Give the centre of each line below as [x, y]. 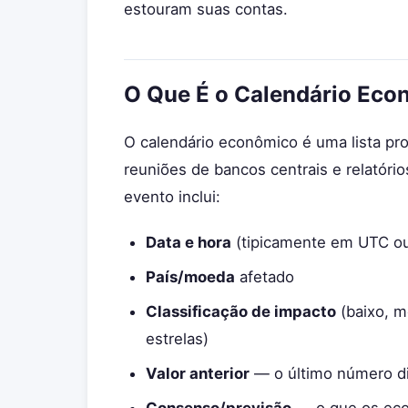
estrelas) [177, 339]
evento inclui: [172, 197]
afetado [265, 277]
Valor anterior [198, 373]
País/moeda [190, 277]
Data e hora [189, 242]
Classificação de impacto [241, 311]
